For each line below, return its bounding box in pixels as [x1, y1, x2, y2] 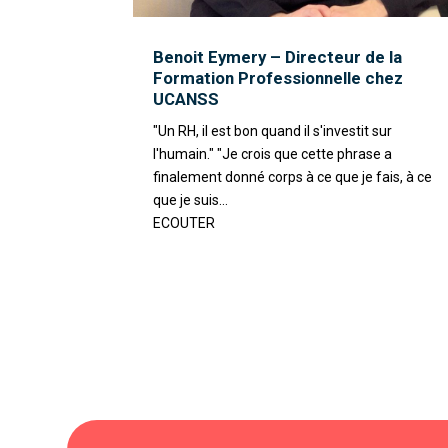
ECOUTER [153, 215, 216, 232]
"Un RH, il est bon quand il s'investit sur [153, 123, 393, 140]
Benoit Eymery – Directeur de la [153, 47, 403, 68]
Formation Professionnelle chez [153, 68, 404, 89]
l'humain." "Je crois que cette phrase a [153, 146, 393, 163]
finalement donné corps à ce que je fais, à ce [153, 169, 433, 186]
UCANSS [153, 89, 220, 110]
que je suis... [153, 192, 229, 209]
